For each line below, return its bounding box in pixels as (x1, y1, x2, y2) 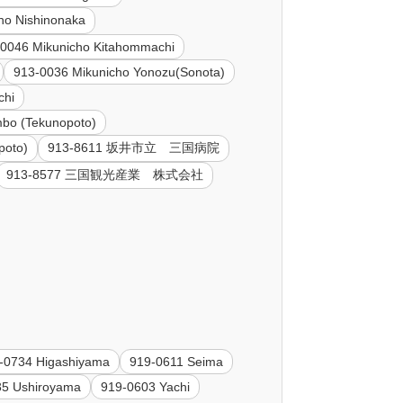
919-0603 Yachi (101, 379, 191, 394)
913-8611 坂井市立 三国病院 (48, 140, 220, 156)
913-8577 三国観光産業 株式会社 (6, 167, 204, 183)
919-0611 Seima (130, 354, 224, 369)
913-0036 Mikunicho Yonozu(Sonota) (13, 65, 226, 80)
